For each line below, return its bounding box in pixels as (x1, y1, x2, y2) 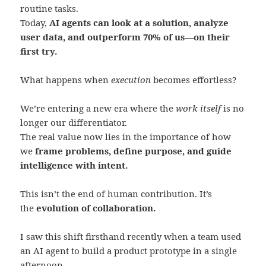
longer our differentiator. (20, 116, 128, 129)
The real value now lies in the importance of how (20, 131, 232, 143)
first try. (20, 45, 58, 58)
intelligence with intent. (20, 159, 128, 172)
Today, (20, 17, 50, 29)
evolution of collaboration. (36, 202, 156, 214)
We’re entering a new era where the (20, 102, 176, 115)
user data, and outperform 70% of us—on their (20, 31, 230, 43)
